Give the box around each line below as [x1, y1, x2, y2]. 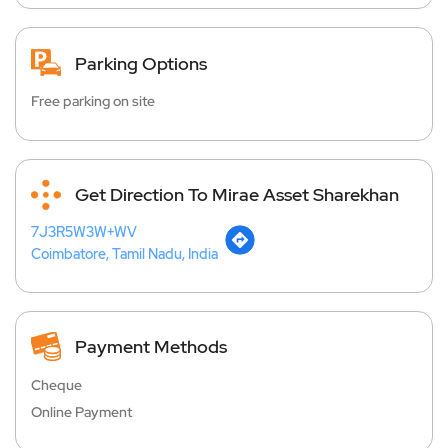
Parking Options [75, 51, 207, 75]
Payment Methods [75, 335, 227, 359]
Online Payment [31, 403, 132, 422]
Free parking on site [31, 92, 155, 111]
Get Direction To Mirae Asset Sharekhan [75, 183, 399, 207]
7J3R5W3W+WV [31, 222, 137, 241]
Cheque [31, 376, 82, 395]
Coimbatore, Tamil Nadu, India [31, 244, 218, 263]
